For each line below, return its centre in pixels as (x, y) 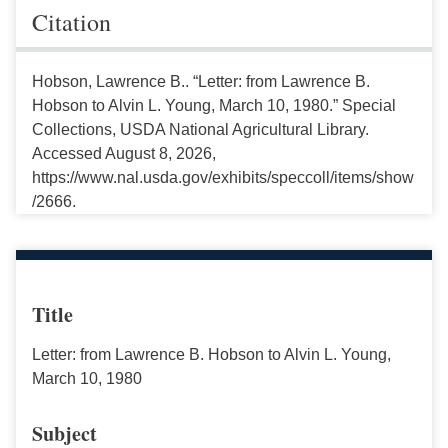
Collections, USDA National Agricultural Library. (200, 129)
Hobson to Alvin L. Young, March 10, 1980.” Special (214, 105)
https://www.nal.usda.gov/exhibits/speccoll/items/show (223, 177)
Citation (71, 21)
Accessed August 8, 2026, (124, 153)
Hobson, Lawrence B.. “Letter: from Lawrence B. (201, 81)
